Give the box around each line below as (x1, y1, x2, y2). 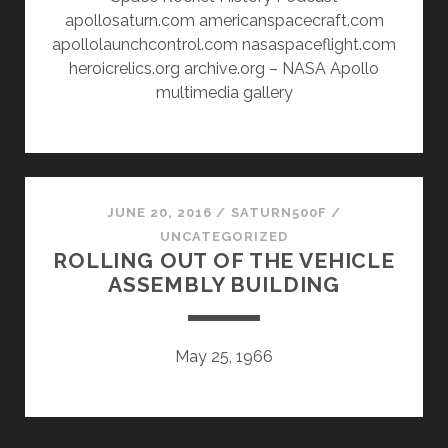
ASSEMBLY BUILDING (107, 271, 341, 297)
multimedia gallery (155, 82, 293, 102)
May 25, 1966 (175, 346, 273, 366)
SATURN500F (230, 204, 327, 220)
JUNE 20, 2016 (106, 204, 213, 220)
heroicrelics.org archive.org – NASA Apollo (69, 58, 379, 78)
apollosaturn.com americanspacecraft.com (64, 10, 384, 30)
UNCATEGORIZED (159, 228, 289, 244)
